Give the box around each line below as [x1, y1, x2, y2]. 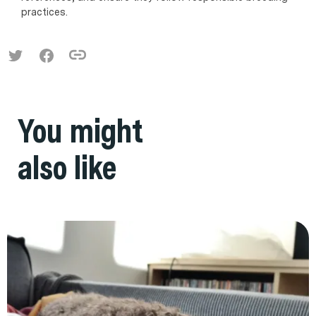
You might [18, 109, 143, 151]
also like [18, 146, 116, 188]
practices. [21, 5, 68, 18]
